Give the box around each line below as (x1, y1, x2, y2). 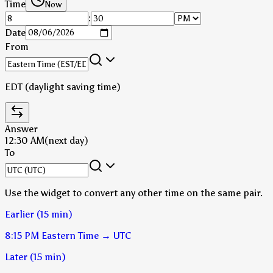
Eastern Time (41, 229, 99, 241)
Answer (5, 122, 38, 135)
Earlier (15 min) (5, 208, 73, 220)
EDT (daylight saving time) (5, 80, 121, 93)
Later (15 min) (5, 250, 66, 263)
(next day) (44, 134, 88, 146)
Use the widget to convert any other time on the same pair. (5, 186, 263, 199)
